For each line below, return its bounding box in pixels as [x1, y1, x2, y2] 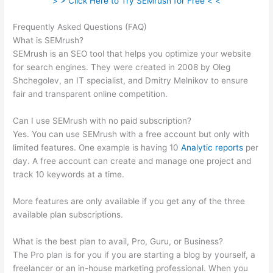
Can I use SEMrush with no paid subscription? [13, 116, 192, 126]
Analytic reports [181, 143, 244, 153]
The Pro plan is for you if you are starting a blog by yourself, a [13, 250, 256, 260]
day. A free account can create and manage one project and [13, 156, 252, 166]
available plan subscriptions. [13, 210, 124, 220]
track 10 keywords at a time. [13, 169, 125, 180]
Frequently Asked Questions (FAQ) [13, 22, 150, 32]
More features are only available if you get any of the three [13, 196, 246, 207]
